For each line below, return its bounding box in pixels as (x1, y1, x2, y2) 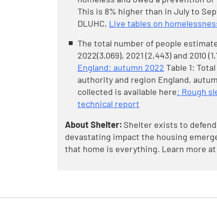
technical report (77, 98, 139, 109)
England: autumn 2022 (77, 62, 164, 73)
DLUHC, (77, 18, 109, 29)
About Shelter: (65, 119, 123, 130)
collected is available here (77, 86, 177, 97)
